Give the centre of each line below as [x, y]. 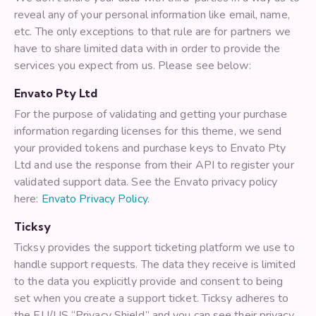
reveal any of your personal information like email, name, [152, 15]
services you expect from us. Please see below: [133, 66]
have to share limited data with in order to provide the [147, 49]
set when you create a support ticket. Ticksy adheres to [152, 299]
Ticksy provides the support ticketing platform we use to [154, 248]
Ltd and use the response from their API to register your [154, 165]
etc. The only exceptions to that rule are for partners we [152, 32]
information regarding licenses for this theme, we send [148, 132]
